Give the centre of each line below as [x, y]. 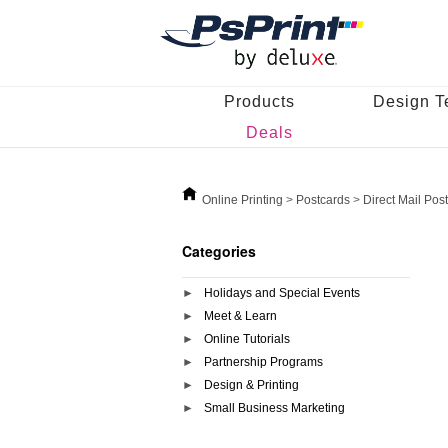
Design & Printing [251, 385]
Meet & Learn [240, 316]
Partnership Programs [263, 362]
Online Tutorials [247, 339]
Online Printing [244, 200]
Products [259, 101]
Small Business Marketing [274, 408]
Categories [219, 251]
